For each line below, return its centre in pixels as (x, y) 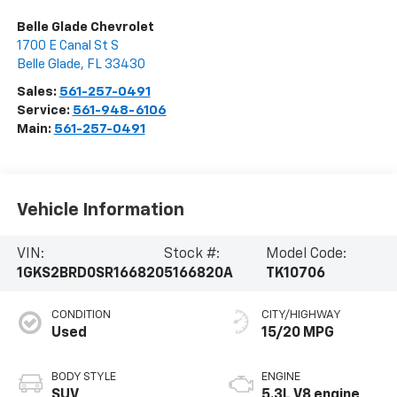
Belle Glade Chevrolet (85, 27)
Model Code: (307, 254)
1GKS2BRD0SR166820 (90, 273)
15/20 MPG (297, 334)
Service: (44, 111)
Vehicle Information (100, 210)
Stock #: (191, 254)
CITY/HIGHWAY (301, 315)
